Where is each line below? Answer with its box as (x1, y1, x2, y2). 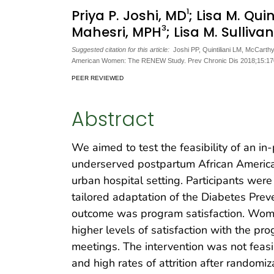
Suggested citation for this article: (72, 45, 169, 53)
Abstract (72, 106, 154, 133)
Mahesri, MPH (72, 23, 161, 42)
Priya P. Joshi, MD (72, 7, 187, 25)
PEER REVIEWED (72, 74, 124, 81)
